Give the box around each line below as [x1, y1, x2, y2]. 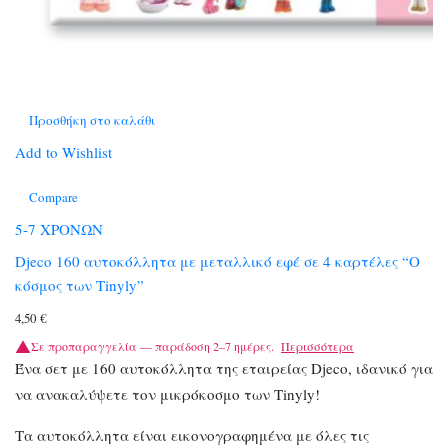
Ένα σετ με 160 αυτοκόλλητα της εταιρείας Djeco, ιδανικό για [15, 358, 433, 379]
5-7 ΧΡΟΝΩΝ [15, 218, 103, 239]
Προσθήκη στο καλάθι [29, 110, 155, 129]
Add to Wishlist [15, 141, 112, 162]
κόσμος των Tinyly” [15, 275, 144, 296]
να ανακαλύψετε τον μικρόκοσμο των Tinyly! [15, 384, 320, 405]
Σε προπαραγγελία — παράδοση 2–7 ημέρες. [31, 338, 274, 355]
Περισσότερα [281, 338, 354, 355]
